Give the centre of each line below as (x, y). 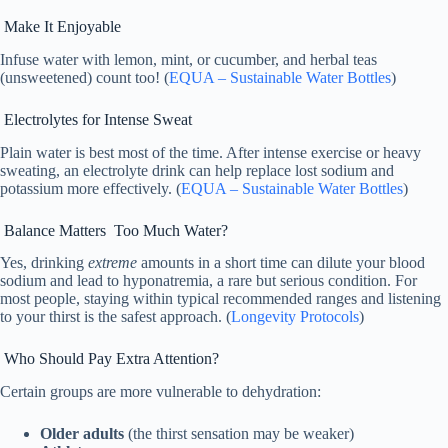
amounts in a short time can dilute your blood (281, 263)
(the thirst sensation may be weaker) (239, 434)
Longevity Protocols (295, 317)
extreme (112, 263)
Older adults (82, 434)
